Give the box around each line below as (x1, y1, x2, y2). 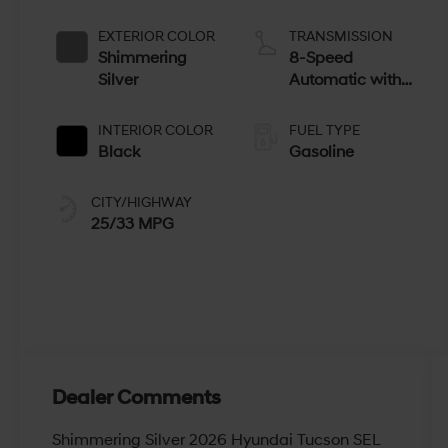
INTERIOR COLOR (98, 121, 214, 139)
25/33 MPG (91, 213, 175, 234)
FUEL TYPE (288, 121, 360, 139)
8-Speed (288, 47, 353, 68)
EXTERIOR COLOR (98, 27, 216, 45)
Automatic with (288, 69, 401, 90)
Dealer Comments (52, 385, 222, 410)
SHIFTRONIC (288, 91, 382, 112)
